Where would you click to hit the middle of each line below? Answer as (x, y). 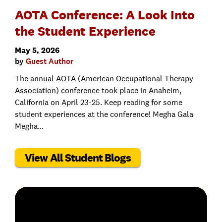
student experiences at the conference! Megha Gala (104, 114)
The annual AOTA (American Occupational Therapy (104, 79)
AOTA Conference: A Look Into (105, 15)
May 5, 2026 (37, 51)
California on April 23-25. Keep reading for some (99, 103)
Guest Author (50, 61)
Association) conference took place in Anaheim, (98, 91)
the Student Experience (85, 31)
